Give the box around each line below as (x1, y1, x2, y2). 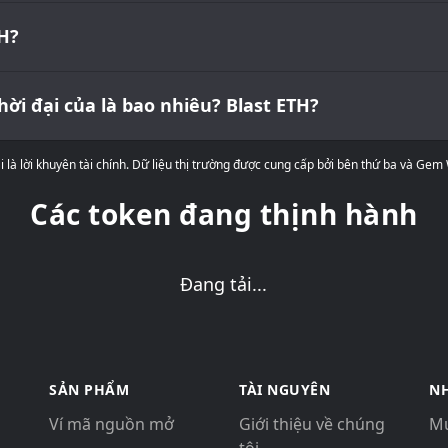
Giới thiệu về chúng (239, 413, 385, 435)
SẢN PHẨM (49, 380, 129, 399)
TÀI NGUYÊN (239, 380, 330, 399)
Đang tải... (180, 272, 268, 296)
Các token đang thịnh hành (30, 195, 418, 233)
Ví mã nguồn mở (49, 413, 174, 435)
